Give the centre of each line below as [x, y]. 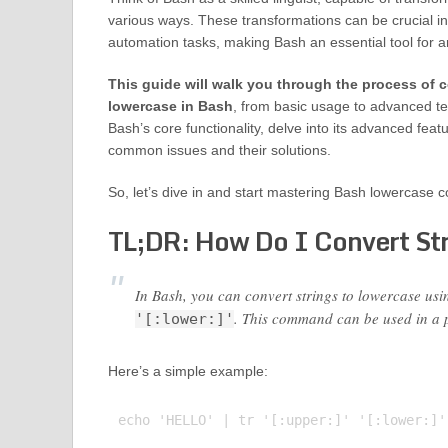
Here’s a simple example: [187, 371]
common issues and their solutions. [219, 150]
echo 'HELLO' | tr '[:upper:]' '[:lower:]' [281, 420]
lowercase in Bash [170, 106]
